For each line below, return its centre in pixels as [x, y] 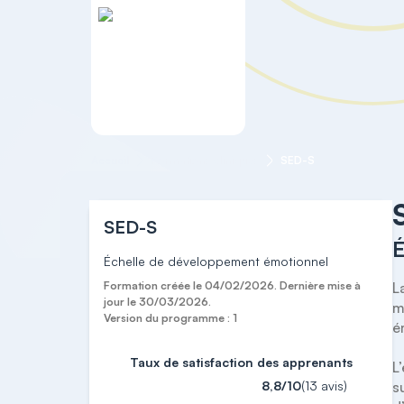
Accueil [110, 160]
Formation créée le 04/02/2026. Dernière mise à [233, 285]
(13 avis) [324, 386]
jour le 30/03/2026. [158, 302]
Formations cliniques [204, 160]
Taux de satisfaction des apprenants [241, 362]
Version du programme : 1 [171, 318]
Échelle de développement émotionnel [216, 261]
